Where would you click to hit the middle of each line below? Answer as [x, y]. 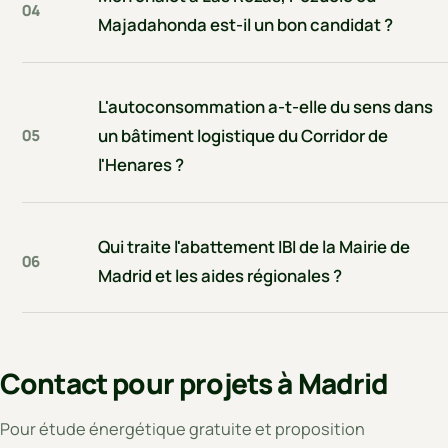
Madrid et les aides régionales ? [220, 276]
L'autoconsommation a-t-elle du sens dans [266, 107]
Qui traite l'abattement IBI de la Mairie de [254, 247]
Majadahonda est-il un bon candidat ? [246, 25]
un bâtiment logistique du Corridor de [243, 136]
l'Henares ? [141, 165]
